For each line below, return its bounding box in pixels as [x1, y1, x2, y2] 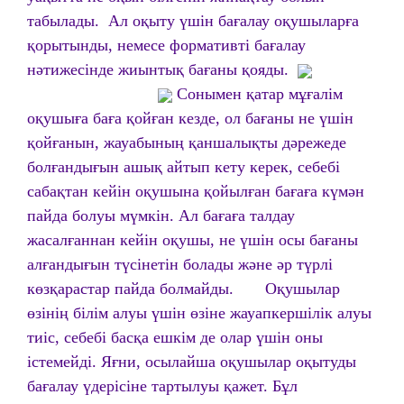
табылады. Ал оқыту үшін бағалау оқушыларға [27, 12, 359, 30]
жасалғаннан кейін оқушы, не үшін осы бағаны [27, 231, 358, 249]
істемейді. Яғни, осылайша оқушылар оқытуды [27, 353, 356, 371]
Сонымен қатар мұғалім [172, 85, 343, 103]
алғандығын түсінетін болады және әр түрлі [27, 255, 333, 273]
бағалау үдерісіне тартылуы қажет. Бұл [27, 377, 298, 395]
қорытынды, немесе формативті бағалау [27, 36, 306, 54]
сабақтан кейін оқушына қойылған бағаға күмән [27, 182, 364, 200]
